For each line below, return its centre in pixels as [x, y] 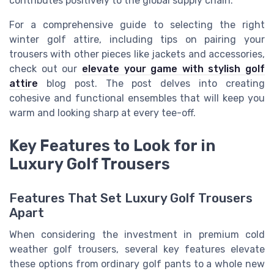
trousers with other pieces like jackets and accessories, [137, 54]
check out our [46, 69]
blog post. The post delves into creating [151, 84]
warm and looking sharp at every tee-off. [102, 113]
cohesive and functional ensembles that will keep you [137, 98]
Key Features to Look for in [112, 146]
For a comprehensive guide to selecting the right [137, 25]
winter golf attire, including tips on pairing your [137, 40]
